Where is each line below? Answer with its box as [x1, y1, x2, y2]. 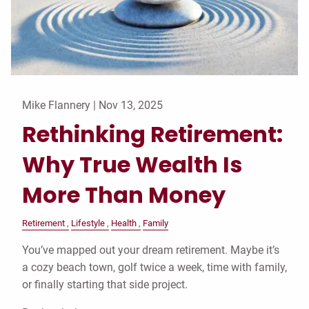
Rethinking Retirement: [22, 119, 283, 150]
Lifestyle [71, 218, 105, 229]
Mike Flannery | [22, 99, 99, 112]
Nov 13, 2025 [99, 99, 163, 112]
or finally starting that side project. [22, 278, 188, 292]
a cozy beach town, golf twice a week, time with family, [22, 261, 287, 275]
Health [111, 218, 137, 229]
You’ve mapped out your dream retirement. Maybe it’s [22, 243, 279, 257]
